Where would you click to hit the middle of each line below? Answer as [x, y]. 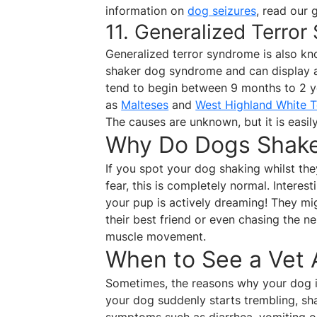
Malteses [145, 105]
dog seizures [222, 11]
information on [147, 11]
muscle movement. [156, 237]
